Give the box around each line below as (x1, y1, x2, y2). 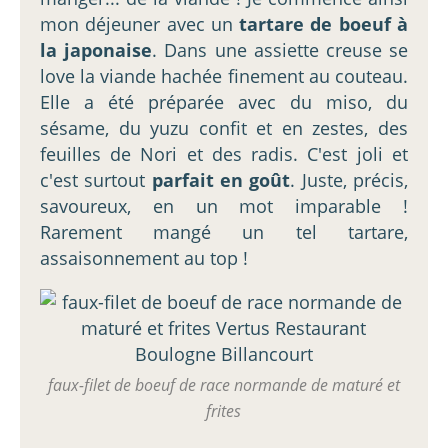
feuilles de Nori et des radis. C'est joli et (40, 141, 408, 166)
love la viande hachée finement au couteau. (40, 63, 408, 88)
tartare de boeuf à (239, 11, 409, 36)
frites (206, 399, 242, 422)
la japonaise (40, 37, 153, 62)
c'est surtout (40, 167, 152, 192)
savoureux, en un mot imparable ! (40, 193, 408, 218)
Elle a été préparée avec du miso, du (40, 89, 408, 114)
